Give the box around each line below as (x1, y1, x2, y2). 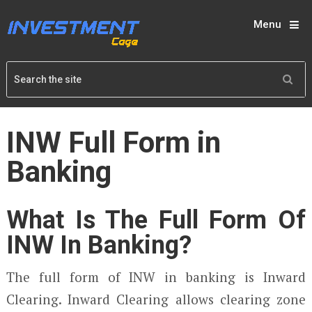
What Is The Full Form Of (6, 205, 306, 235)
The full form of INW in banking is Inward (6, 268, 306, 286)
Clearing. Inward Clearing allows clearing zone (6, 290, 306, 308)
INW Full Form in (6, 125, 221, 159)
